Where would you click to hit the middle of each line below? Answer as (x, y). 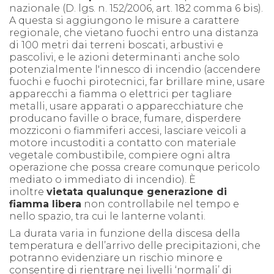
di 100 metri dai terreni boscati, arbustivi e (116, 45)
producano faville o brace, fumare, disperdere (125, 119)
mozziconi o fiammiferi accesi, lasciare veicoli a (128, 131)
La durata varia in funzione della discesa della (125, 234)
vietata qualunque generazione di (137, 192)
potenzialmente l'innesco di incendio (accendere (135, 70)
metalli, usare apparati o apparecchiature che (126, 106)
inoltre (27, 192)
